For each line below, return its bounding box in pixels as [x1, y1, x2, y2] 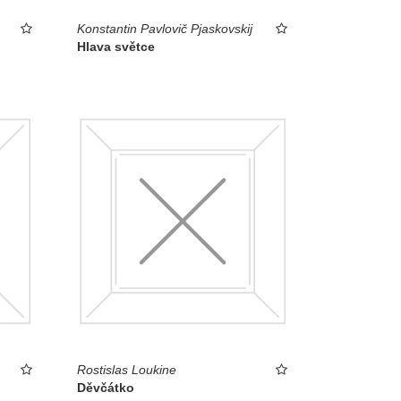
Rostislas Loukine [77, 363, 176, 378]
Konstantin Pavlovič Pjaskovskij [77, 21, 252, 36]
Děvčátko [77, 380, 134, 396]
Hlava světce [77, 38, 155, 54]
